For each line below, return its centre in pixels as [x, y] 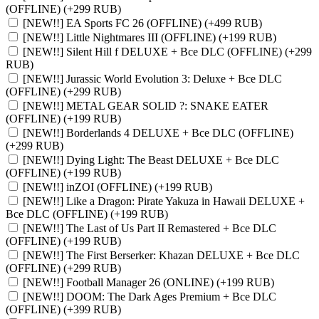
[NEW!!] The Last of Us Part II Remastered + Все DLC [150, 228]
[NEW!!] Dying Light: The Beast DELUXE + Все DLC [151, 159]
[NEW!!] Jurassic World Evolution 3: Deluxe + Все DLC [152, 78]
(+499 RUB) [233, 23]
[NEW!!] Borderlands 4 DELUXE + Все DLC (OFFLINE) [158, 132]
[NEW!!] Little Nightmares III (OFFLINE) [121, 37]
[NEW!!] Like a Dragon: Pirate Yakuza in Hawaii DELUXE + [164, 201]
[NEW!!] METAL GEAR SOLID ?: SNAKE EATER [146, 105]
